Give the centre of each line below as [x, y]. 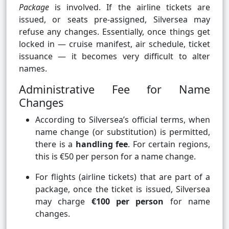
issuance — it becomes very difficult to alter [114, 56]
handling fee [102, 144]
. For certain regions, [169, 144]
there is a [55, 144]
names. [33, 69]
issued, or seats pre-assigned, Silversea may [114, 20]
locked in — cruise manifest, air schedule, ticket [114, 44]
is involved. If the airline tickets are [130, 7]
